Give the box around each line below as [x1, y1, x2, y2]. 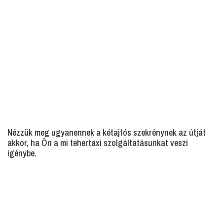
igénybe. [7, 147, 37, 159]
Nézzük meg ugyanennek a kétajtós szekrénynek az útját [7, 126, 206, 139]
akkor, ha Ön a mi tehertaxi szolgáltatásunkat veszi [7, 137, 188, 149]
